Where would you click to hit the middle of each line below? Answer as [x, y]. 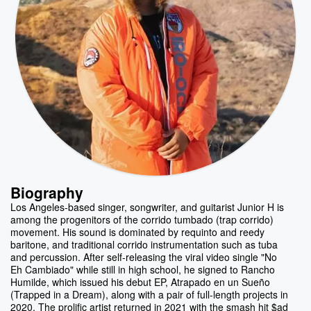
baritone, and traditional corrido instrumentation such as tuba [144, 244]
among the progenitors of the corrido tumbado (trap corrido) [142, 219]
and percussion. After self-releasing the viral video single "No [144, 257]
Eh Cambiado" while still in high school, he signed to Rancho [143, 269]
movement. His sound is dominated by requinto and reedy [137, 232]
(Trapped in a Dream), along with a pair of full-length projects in [149, 294]
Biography [47, 193]
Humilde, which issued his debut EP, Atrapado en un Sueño [140, 281]
